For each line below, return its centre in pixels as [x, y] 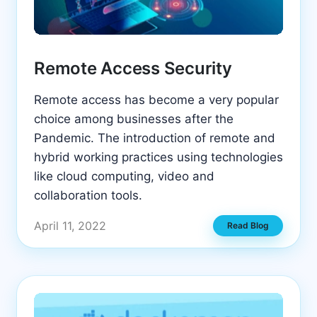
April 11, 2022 [70, 225]
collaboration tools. [88, 195]
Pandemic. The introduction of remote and [155, 138]
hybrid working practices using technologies [158, 157]
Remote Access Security [133, 68]
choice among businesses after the [134, 119]
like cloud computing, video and [124, 176]
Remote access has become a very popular [156, 99]
